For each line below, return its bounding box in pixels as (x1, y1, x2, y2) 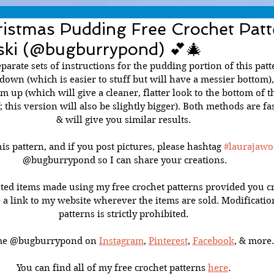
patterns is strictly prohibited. (59, 209, 191, 220)
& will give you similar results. (56, 114, 193, 125)
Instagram (98, 235, 144, 246)
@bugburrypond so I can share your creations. (23, 155, 227, 166)
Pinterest (148, 235, 188, 246)
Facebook (192, 235, 234, 246)
